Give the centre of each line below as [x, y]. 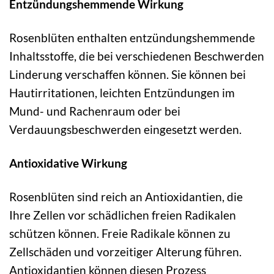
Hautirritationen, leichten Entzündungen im [122, 92]
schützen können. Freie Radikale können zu [120, 233]
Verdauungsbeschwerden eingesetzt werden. [125, 129]
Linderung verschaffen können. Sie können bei [128, 74]
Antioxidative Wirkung [68, 163]
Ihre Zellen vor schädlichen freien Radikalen [123, 215]
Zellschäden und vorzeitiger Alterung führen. [125, 251]
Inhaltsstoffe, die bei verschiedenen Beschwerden [137, 56]
